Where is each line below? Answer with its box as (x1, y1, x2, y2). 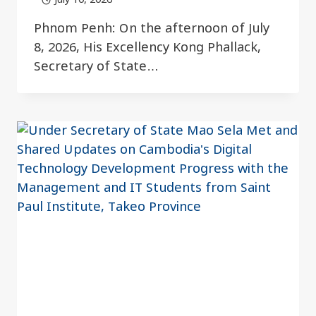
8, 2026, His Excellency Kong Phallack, (34, 37, 261, 59)
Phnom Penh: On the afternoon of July (34, 18, 269, 40)
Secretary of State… (34, 56, 159, 78)
